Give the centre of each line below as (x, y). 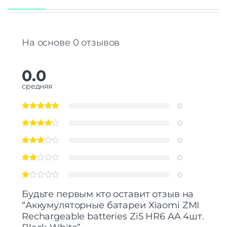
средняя (37, 86)
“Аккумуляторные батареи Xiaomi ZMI (111, 205)
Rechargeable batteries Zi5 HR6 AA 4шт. (113, 216)
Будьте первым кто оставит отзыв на (108, 194)
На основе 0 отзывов (71, 42)
